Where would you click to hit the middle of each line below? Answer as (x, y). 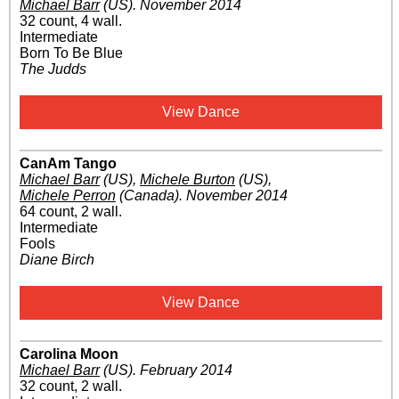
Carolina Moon (69, 354)
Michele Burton (187, 180)
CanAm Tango (68, 164)
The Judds (53, 69)
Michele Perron (68, 196)
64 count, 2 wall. (71, 212)
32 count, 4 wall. (71, 21)
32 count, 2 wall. (71, 387)
